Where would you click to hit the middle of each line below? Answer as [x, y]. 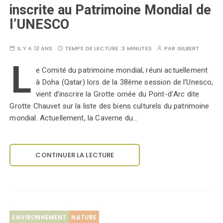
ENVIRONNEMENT [39, 217]
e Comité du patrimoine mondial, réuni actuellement [122, 70]
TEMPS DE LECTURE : [93, 48]
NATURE [84, 217]
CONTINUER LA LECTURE [75, 155]
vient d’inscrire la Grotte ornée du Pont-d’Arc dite [117, 94]
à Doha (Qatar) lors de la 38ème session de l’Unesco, [124, 82]
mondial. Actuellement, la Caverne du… [74, 118]
